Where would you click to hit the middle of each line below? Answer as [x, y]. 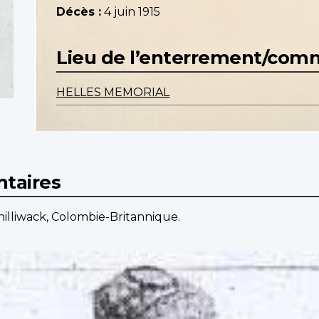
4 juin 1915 [132, 12]
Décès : [79, 12]
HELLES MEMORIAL [113, 93]
